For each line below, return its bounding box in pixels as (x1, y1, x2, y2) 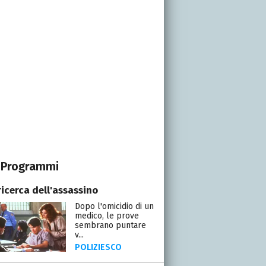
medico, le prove (74, 210, 139, 221)
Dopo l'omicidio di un (74, 201, 154, 211)
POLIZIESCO (74, 242, 122, 252)
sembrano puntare (74, 220, 146, 230)
